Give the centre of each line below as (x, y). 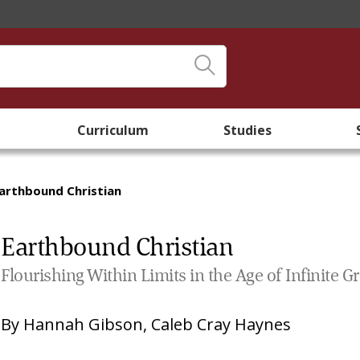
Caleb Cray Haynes (221, 324)
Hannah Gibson (84, 324)
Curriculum (112, 130)
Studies (247, 130)
